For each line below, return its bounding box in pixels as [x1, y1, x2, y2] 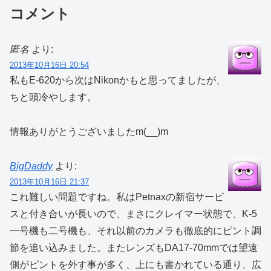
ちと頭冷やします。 [10, 92, 97, 103]
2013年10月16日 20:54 [10, 60, 89, 70]
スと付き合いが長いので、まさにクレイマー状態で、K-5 [10, 209, 257, 220]
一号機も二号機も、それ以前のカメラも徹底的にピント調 [10, 226, 261, 237]
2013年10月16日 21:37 [10, 177, 89, 187]
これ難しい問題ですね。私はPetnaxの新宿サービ [10, 192, 224, 203]
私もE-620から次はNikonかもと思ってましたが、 [10, 75, 226, 86]
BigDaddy [10, 161, 53, 172]
